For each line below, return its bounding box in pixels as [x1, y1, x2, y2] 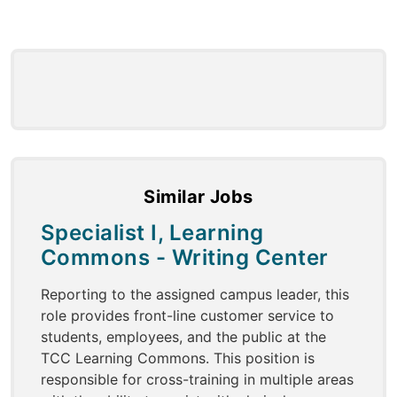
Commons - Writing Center [41, 245, 329, 271]
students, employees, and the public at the [41, 328, 326, 346]
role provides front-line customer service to [41, 307, 334, 325]
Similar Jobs [144, 186, 253, 208]
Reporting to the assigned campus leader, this [41, 285, 349, 304]
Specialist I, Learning [41, 220, 264, 246]
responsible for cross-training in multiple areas [41, 370, 354, 389]
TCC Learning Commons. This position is [41, 349, 315, 368]
